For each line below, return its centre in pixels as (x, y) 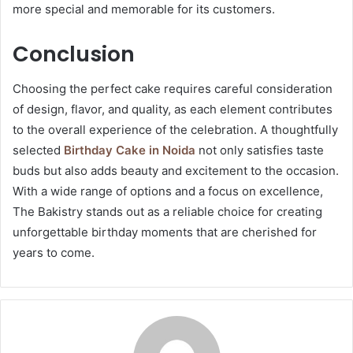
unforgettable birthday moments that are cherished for (165, 232)
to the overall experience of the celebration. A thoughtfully (175, 130)
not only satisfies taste (261, 150)
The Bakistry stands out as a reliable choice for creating (167, 212)
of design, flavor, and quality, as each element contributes (173, 110)
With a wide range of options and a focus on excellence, (168, 191)
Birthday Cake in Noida (130, 150)
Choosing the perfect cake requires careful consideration (173, 89)
